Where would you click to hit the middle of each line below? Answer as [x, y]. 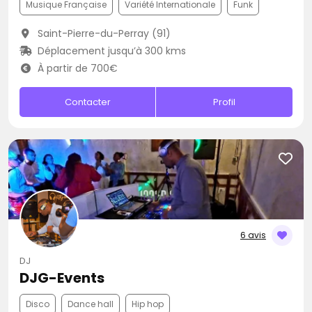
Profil [225, 102]
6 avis [253, 235]
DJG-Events [62, 278]
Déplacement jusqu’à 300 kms [110, 51]
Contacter [87, 102]
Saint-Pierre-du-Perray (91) [102, 33]
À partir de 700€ [76, 68]
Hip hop [148, 304]
